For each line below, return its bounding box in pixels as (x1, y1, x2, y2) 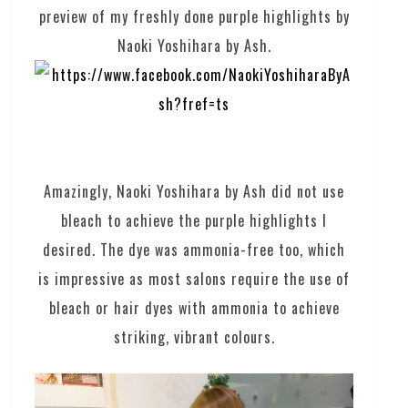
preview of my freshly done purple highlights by (38, 5, 350, 28)
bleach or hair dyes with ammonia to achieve (48, 297, 340, 320)
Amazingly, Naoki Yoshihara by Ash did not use (44, 180, 345, 203)
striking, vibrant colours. (113, 326, 275, 349)
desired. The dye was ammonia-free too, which (43, 239, 346, 261)
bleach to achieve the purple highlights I (61, 209, 328, 232)
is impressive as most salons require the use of (38, 268, 351, 291)
